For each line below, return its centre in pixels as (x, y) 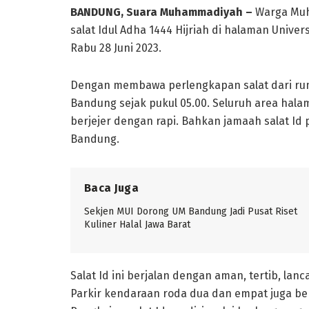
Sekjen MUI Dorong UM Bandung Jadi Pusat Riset (191, 211)
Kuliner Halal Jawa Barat (137, 224)
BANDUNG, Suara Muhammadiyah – (161, 12)
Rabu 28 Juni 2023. (116, 48)
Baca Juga (111, 188)
